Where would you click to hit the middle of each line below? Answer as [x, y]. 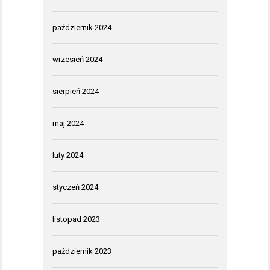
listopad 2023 [76, 219]
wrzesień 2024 [77, 60]
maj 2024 [68, 124]
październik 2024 [82, 28]
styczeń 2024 [75, 187]
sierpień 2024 [76, 92]
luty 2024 [68, 155]
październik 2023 [82, 251]
